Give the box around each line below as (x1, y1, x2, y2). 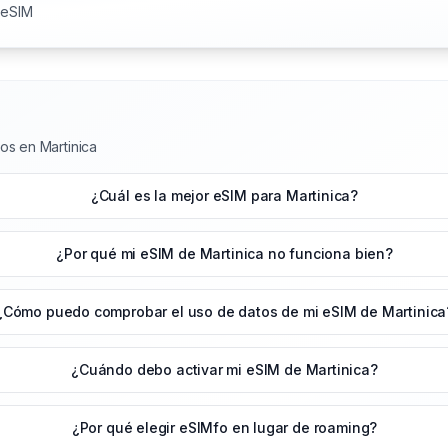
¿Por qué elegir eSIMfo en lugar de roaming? (71, 419, 378, 437)
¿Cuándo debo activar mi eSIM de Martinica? (71, 361, 378, 379)
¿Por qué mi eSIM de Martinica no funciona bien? (56, 245, 393, 263)
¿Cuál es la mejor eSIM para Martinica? (90, 187, 359, 205)
